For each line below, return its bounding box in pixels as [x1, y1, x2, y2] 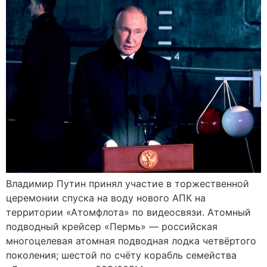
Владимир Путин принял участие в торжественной [6, 178, 249, 190]
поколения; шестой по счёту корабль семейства [6, 249, 237, 262]
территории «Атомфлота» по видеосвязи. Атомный [6, 206, 251, 219]
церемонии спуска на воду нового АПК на [6, 192, 206, 204]
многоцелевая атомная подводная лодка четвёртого [6, 235, 256, 247]
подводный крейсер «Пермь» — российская [6, 221, 218, 233]
